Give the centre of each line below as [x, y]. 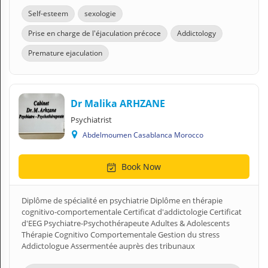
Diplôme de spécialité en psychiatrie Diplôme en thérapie [122, 200]
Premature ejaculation [65, 53]
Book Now [140, 167]
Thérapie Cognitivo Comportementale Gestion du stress [121, 234]
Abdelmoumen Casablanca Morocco [145, 135]
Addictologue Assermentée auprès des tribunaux [108, 246]
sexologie [100, 13]
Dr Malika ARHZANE [118, 103]
